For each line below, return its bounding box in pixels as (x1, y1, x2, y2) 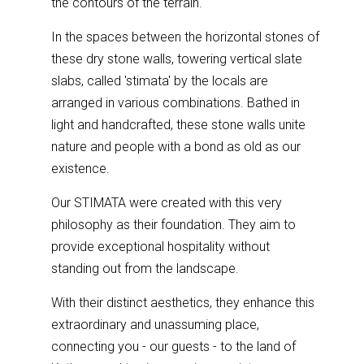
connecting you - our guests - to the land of (51, 338, 297, 354)
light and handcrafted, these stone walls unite (51, 116, 306, 132)
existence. (51, 160, 110, 176)
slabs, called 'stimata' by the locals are (51, 72, 269, 89)
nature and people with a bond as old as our (51, 138, 301, 154)
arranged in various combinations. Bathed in (51, 94, 301, 110)
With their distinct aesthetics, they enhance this (51, 294, 315, 310)
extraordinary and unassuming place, (51, 316, 260, 332)
